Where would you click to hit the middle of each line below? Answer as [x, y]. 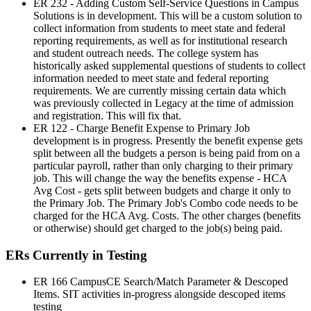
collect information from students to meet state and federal [159, 28]
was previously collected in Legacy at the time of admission [163, 103]
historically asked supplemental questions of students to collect [169, 65]
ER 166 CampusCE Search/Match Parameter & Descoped [161, 282]
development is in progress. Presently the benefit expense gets [168, 140]
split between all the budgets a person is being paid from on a [167, 153]
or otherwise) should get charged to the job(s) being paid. [158, 228]
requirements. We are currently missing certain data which [160, 90]
